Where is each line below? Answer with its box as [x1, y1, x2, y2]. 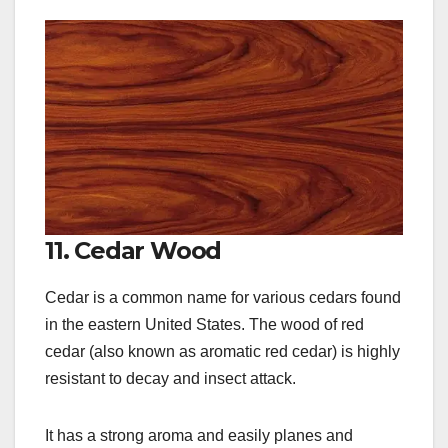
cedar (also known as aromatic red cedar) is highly [45, 343, 400, 361]
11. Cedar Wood [45, 236, 222, 266]
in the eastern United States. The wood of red [45, 316, 364, 334]
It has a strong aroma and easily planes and [45, 427, 353, 445]
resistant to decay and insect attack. [45, 370, 296, 388]
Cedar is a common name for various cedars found [45, 289, 401, 307]
